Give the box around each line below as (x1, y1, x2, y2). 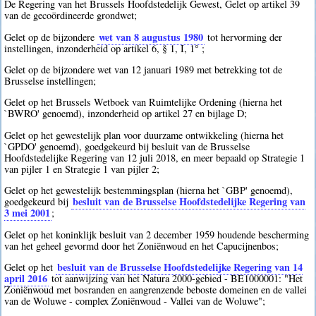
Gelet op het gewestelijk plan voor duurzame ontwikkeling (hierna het (4, 128, 284, 142)
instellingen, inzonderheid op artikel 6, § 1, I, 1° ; (4, 41, 205, 55)
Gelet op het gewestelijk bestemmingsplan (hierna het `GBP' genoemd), (4, 183, 293, 197)
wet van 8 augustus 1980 (99, 29, 204, 44)
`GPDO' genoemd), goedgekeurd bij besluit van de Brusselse (4, 139, 250, 153)
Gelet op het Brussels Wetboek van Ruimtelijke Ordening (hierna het (4, 95, 283, 109)
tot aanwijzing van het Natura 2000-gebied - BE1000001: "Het (49, 271, 303, 285)
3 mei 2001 (4, 205, 51, 221)
